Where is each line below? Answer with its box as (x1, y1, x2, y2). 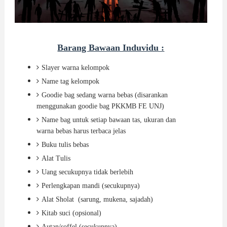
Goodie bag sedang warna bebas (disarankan (41, 91, 168, 99)
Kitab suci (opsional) (41, 209, 101, 217)
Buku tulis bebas (41, 141, 89, 149)
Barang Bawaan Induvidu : (57, 43, 165, 53)
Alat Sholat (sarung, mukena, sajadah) (41, 196, 153, 204)
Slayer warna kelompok (41, 64, 109, 72)
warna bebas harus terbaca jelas (36, 127, 126, 135)
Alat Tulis (41, 155, 70, 163)
